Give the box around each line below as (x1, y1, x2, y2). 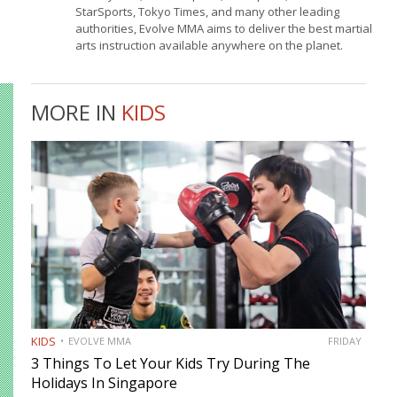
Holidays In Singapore (31, 372, 177, 393)
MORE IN (31, 97, 121, 128)
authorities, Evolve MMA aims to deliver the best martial (74, 20, 372, 37)
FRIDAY (328, 333, 362, 347)
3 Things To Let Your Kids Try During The (31, 353, 310, 373)
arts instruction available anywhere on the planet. (74, 37, 343, 54)
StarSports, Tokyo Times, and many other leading (74, 4, 339, 20)
